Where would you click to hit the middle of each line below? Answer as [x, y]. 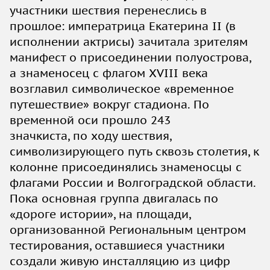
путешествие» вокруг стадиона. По [109, 104]
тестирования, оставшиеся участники [117, 245]
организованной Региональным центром [128, 229]
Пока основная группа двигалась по [114, 198]
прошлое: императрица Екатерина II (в [123, 26]
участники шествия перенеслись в [108, 10]
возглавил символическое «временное [122, 88]
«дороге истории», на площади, [100, 214]
